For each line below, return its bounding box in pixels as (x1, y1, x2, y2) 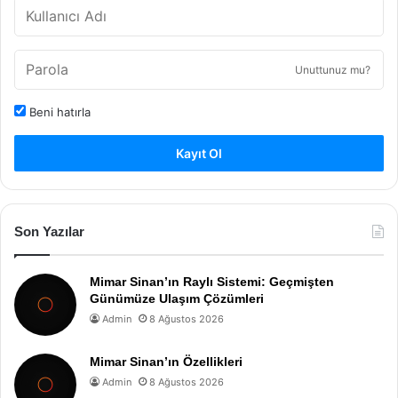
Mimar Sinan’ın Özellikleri (90, 354, 243, 369)
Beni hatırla (26, 105, 91, 119)
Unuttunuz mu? (295, 63, 370, 76)
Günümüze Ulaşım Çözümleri (90, 291, 264, 306)
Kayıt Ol (176, 146, 222, 161)
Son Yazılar (14, 224, 84, 239)
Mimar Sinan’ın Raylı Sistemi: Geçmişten (90, 275, 334, 289)
